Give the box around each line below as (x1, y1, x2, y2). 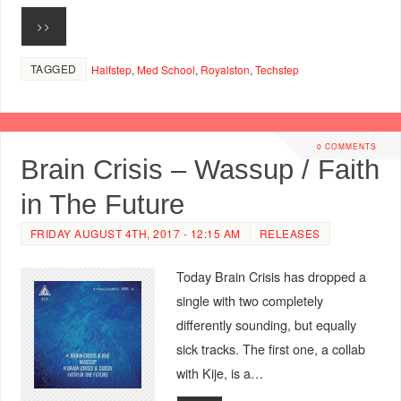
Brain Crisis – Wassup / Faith (20, 154, 380, 185)
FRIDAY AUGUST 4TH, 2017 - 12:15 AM (30, 226, 241, 242)
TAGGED (30, 61, 77, 77)
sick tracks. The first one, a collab (175, 339, 365, 359)
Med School (136, 62, 195, 78)
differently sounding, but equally (175, 315, 356, 335)
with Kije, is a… (175, 363, 263, 383)
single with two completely (175, 291, 323, 311)
